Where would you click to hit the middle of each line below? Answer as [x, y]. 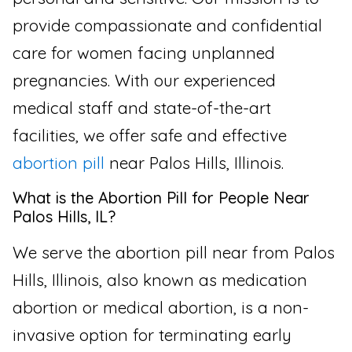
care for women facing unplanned [144, 53]
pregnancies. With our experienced [144, 81]
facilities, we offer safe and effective [150, 136]
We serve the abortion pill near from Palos [174, 252]
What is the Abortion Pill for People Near [161, 197]
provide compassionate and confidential [167, 26]
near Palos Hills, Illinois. [194, 163]
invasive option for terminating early [152, 334]
